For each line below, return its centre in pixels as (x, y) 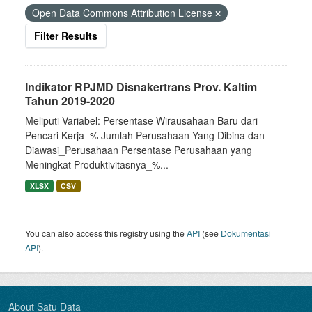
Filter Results (66, 36)
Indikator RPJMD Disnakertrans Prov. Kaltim (141, 87)
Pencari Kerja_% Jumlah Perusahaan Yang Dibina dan (145, 135)
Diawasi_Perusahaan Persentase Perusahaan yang (139, 150)
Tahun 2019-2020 (70, 101)
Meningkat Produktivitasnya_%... (97, 164)
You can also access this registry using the (106, 233)
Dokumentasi (246, 233)
